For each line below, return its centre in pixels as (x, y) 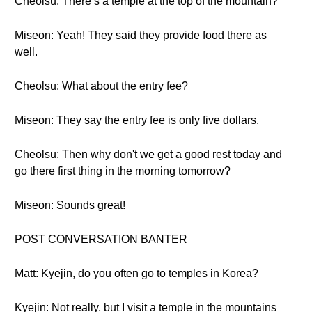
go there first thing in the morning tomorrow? (123, 171)
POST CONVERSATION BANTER (101, 239)
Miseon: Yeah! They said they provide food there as (141, 35)
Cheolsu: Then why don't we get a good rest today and (148, 154)
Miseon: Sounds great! (70, 205)
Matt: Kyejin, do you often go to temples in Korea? (136, 273)
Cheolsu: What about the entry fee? (101, 86)
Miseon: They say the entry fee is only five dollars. (137, 120)
